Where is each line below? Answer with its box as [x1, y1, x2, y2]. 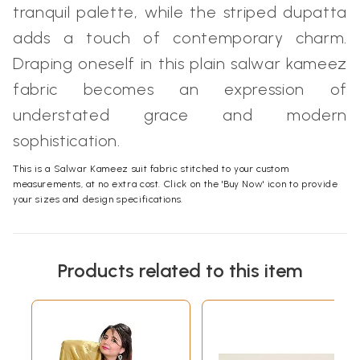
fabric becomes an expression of [13, 80, 347, 100]
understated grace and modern [13, 105, 347, 125]
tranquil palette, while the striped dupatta [13, 2, 347, 22]
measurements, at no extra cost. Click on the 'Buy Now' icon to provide [13, 178, 338, 190]
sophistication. [13, 131, 121, 151]
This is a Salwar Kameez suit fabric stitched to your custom [13, 163, 289, 175]
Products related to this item [58, 259, 302, 283]
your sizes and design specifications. [13, 194, 184, 206]
